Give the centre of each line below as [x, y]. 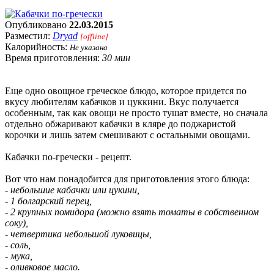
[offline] [94, 36]
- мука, [19, 256]
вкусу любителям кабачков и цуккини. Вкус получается [122, 102]
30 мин [116, 57]
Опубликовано [37, 24]
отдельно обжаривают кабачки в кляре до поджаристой [120, 124]
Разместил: [29, 35]
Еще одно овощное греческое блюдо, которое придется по [126, 91]
